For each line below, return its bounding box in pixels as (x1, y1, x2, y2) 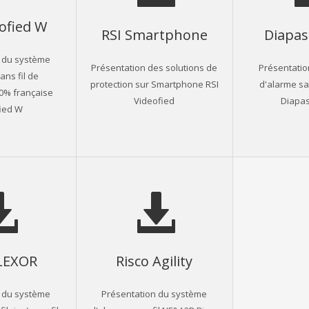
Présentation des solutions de (91, 61, 218, 73)
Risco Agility (116, 251, 193, 270)
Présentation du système (101, 287, 208, 299)
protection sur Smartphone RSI (90, 77, 219, 90)
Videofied (134, 94, 175, 106)
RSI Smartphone (101, 25, 208, 43)
